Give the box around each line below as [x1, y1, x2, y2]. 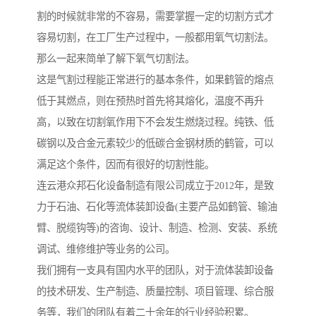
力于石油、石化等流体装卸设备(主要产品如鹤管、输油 [37, 200, 277, 212]
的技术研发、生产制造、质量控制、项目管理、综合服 [37, 285, 274, 297]
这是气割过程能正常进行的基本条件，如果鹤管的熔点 [37, 73, 274, 85]
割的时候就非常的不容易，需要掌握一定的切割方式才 [37, 10, 274, 22]
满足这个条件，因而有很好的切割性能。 [37, 158, 214, 170]
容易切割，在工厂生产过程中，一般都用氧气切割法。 [37, 31, 274, 43]
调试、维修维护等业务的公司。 [37, 243, 175, 255]
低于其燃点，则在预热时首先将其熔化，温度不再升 [37, 95, 264, 107]
